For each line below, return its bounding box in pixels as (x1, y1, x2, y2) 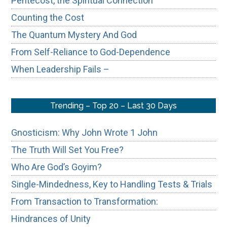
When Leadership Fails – (11, 63, 110, 74)
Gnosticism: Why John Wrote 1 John (11, 127, 158, 138)
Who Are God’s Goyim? (11, 161, 102, 172)
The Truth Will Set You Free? (11, 144, 124, 155)
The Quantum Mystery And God (11, 29, 137, 40)
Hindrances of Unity (11, 213, 91, 224)
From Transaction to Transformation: (11, 196, 163, 207)
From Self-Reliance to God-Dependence (11, 46, 171, 57)
